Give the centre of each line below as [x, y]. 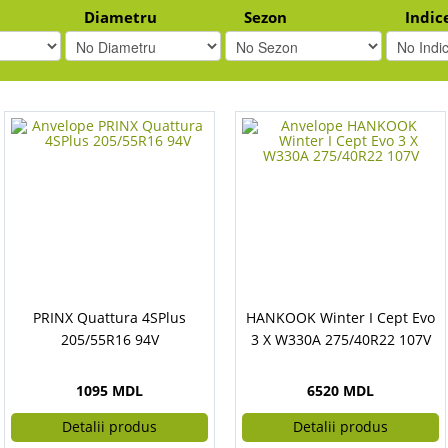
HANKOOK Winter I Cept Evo [340, 317]
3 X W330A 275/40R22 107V [340, 339]
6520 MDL [340, 390]
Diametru [120, 17]
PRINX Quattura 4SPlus [109, 317]
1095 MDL [109, 390]
